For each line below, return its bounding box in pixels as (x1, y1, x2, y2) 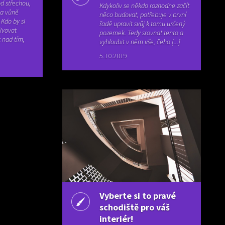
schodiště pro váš (99, 201, 170, 213)
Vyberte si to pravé (99, 190, 176, 202)
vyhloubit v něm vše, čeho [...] (99, 37, 181, 47)
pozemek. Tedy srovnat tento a (99, 28, 184, 38)
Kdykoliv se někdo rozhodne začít (99, 1, 190, 11)
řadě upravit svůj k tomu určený (99, 19, 186, 29)
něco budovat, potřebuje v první (99, 10, 187, 20)
